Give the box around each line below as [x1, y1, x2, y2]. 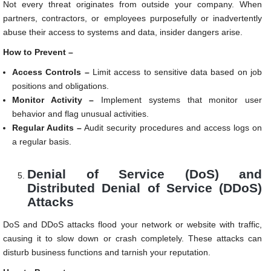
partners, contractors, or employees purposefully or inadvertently [3, 13, 262, 24]
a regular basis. [12, 137, 71, 147]
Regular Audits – [12, 123, 82, 133]
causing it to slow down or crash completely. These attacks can [3, 233, 262, 244]
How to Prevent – [3, 47, 73, 57]
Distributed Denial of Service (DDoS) [27, 181, 262, 195]
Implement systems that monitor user [94, 95, 263, 105]
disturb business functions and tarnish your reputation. [3, 247, 211, 258]
